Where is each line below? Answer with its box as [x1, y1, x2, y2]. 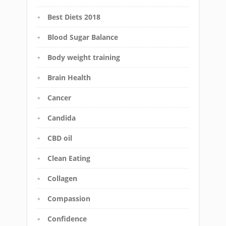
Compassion [47, 194, 90, 204]
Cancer [47, 93, 71, 103]
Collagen [47, 174, 77, 184]
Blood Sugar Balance [47, 32, 118, 42]
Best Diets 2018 [47, 12, 100, 22]
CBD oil [47, 133, 72, 143]
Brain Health [47, 73, 91, 83]
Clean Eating [47, 153, 90, 163]
